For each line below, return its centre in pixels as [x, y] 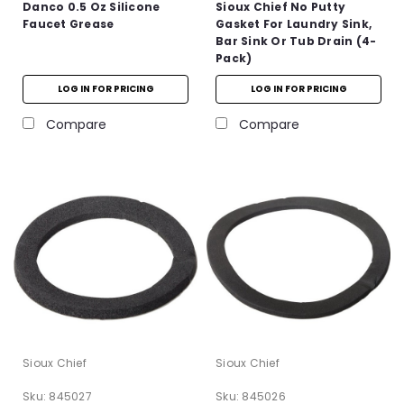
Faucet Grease [69, 24]
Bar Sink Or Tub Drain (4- [296, 41]
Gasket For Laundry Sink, [294, 24]
